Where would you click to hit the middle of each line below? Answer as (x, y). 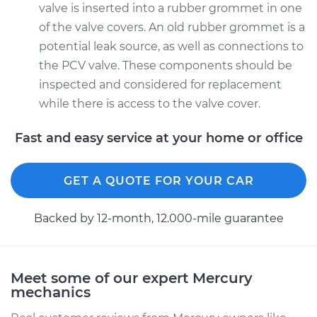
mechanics (51, 292)
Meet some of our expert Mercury (132, 278)
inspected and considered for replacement (160, 85)
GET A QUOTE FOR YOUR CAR (158, 181)
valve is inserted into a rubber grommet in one (171, 8)
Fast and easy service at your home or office (158, 138)
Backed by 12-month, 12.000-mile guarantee (158, 218)
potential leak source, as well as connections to (171, 46)
